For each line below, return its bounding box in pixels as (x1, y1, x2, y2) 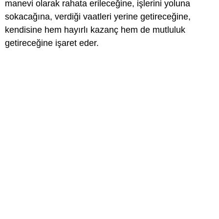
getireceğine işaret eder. (5, 38, 99, 48)
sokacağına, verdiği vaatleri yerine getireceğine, (5, 12, 191, 22)
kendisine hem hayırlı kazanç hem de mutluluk (5, 25, 185, 35)
